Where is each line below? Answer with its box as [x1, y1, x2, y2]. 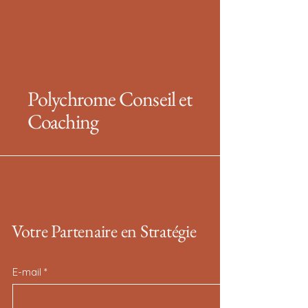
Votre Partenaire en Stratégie [12, 219, 197, 243]
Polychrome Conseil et [27, 85, 192, 112]
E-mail [12, 265, 41, 278]
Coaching [27, 108, 98, 135]
